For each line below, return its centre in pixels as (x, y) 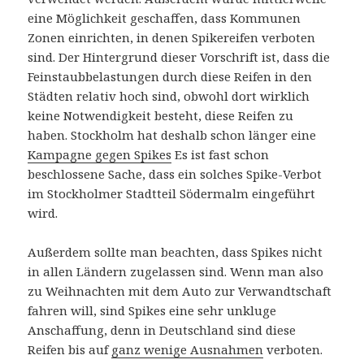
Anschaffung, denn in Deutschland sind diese (162, 330)
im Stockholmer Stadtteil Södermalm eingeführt (172, 194)
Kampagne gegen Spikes (100, 155)
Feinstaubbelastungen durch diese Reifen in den (170, 77)
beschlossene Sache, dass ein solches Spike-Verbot (175, 174)
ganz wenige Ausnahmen (188, 350)
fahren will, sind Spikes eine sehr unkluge (152, 311)
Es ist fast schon (221, 155)
